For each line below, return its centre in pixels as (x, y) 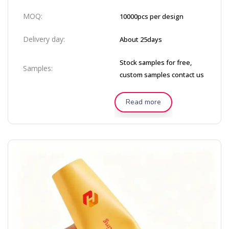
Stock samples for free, (156, 62)
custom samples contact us (162, 75)
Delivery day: (44, 39)
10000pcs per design (152, 16)
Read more (143, 102)
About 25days (141, 39)
